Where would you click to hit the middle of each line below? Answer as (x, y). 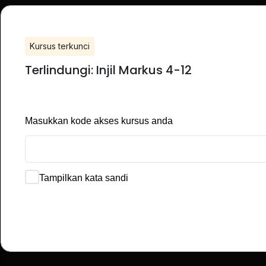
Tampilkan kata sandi (84, 178)
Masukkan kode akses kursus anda (99, 121)
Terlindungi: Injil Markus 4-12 (108, 70)
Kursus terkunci (60, 46)
